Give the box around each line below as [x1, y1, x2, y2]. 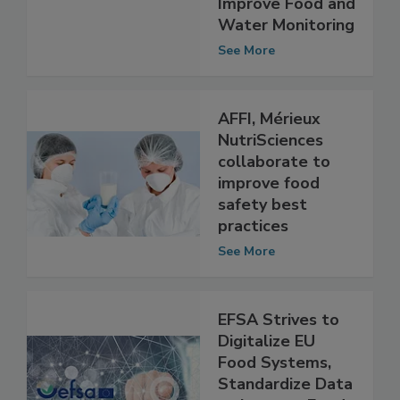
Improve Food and [218, 12, 355, 34]
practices [218, 234, 288, 256]
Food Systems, [218, 371, 331, 393]
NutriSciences [218, 148, 323, 171]
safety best [218, 212, 307, 235]
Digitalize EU [218, 349, 315, 371]
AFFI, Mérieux [218, 127, 321, 149]
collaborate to [218, 170, 330, 192]
